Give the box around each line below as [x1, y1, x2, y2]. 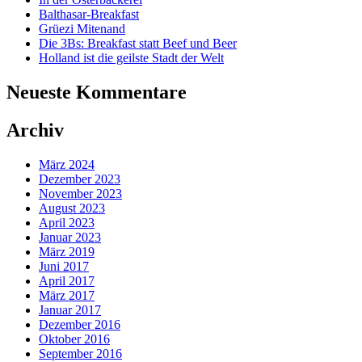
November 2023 [39, 186, 122, 200]
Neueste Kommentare [6, 81, 187, 103]
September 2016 [39, 346, 122, 360]
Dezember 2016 [39, 317, 120, 331]
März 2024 [39, 157, 95, 171]
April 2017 [39, 273, 95, 288]
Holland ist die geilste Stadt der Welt [39, 50, 224, 65]
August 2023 [39, 200, 105, 215]
